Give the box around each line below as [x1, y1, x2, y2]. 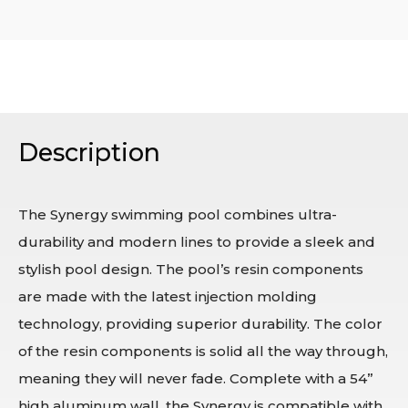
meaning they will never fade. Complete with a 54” [18, 369, 373, 387]
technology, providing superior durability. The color [18, 314, 382, 332]
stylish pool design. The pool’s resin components [18, 260, 363, 278]
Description [18, 137, 160, 168]
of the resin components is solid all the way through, [18, 342, 388, 360]
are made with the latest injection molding [18, 287, 317, 305]
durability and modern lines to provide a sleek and [18, 232, 375, 250]
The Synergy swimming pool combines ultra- [18, 205, 337, 223]
